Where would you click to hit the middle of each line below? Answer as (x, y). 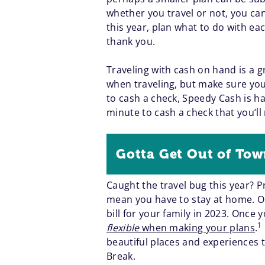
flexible (124, 228)
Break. (121, 256)
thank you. (131, 42)
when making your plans (198, 228)
